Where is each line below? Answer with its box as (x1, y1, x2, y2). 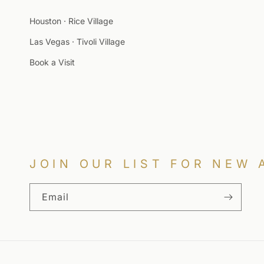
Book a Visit (29, 57, 75, 67)
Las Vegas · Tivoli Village (29, 36, 125, 47)
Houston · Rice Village (29, 15, 113, 26)
